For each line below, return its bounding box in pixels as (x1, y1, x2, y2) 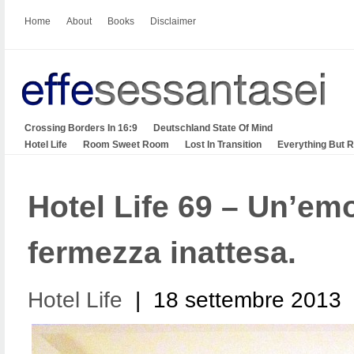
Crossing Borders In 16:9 (24, 122, 137, 134)
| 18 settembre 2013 (122, 287, 341, 312)
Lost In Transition (185, 138, 262, 150)
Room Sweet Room (83, 138, 169, 150)
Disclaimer (150, 16, 196, 27)
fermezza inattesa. (28, 235, 296, 269)
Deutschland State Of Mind (153, 122, 273, 134)
